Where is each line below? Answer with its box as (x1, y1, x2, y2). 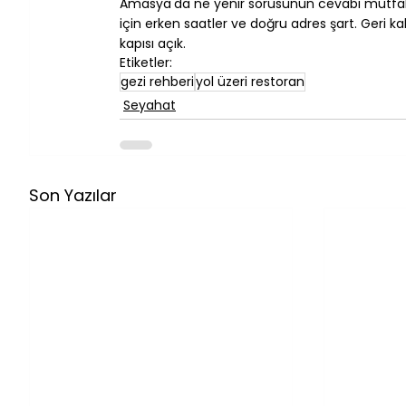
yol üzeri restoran (196, 72, 304, 91)
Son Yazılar (29, 183, 117, 207)
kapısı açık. (120, 34, 186, 53)
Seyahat (123, 95, 176, 114)
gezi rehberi (121, 72, 194, 91)
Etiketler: (120, 53, 172, 72)
